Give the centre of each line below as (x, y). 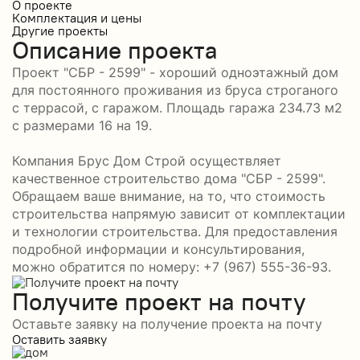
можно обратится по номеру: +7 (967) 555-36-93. (172, 266)
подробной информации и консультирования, (158, 249)
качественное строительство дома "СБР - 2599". (169, 178)
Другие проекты (60, 30)
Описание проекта (115, 49)
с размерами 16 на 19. (82, 125)
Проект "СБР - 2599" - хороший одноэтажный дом (175, 72)
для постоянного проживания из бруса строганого (175, 90)
